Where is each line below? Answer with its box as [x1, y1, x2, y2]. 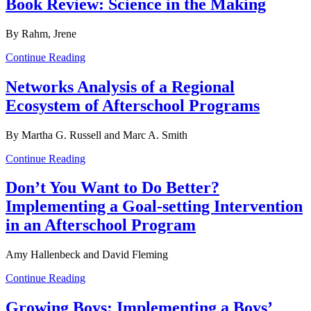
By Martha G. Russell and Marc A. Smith [6, 128, 187, 141]
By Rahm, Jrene [6, 27, 76, 40]
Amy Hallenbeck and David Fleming [6, 249, 168, 261]
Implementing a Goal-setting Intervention [6, 197, 303, 216]
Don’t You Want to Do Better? [6, 178, 219, 197]
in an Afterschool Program [6, 216, 196, 235]
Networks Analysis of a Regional [6, 77, 235, 96]
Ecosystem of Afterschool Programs [6, 96, 260, 115]
